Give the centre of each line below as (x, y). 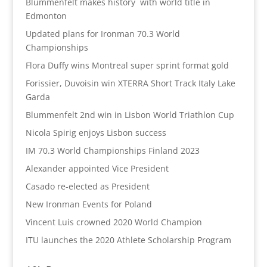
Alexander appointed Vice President (97, 168)
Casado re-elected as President (87, 186)
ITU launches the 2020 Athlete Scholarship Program (128, 240)
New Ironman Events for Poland (89, 204)
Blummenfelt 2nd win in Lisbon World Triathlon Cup (130, 114)
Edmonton (46, 15)
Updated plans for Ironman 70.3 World (103, 33)
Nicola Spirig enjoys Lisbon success (96, 132)
